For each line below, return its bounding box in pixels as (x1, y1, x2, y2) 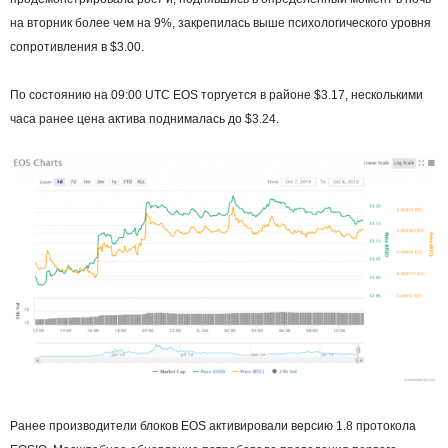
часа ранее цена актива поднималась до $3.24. (10, 111, 279, 126)
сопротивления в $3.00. (10, 39, 144, 54)
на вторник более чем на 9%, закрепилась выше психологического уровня (10, 15, 431, 30)
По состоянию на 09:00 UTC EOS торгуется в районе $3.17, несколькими (10, 87, 423, 102)
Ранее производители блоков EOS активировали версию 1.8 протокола (10, 419, 416, 434)
